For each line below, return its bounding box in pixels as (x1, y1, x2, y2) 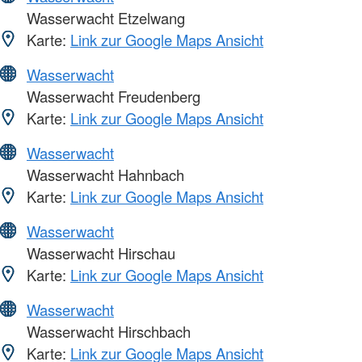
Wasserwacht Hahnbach (23, 164, 184, 186)
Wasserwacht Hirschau (23, 242, 175, 264)
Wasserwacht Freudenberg (23, 86, 200, 107)
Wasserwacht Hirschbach (23, 321, 191, 343)
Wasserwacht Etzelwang (23, 7, 185, 29)
